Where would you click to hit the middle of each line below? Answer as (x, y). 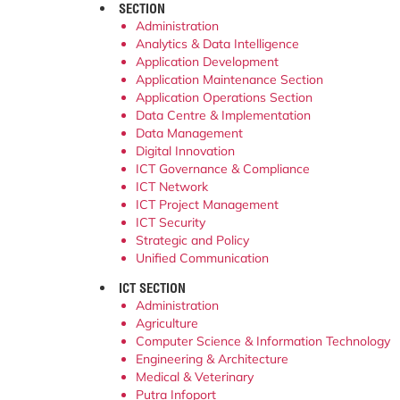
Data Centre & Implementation (223, 115)
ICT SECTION (152, 287)
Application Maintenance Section (229, 79)
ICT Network (172, 186)
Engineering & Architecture (212, 358)
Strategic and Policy (192, 240)
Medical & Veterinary (195, 376)
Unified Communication (202, 258)
